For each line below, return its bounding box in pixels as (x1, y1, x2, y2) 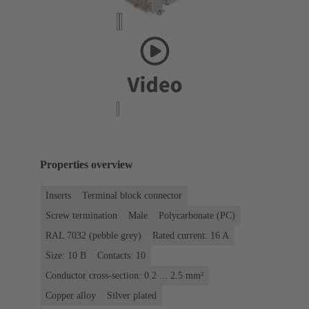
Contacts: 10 (97, 250, 146, 261)
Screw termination (46, 210, 117, 221)
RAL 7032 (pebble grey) (46, 230, 141, 241)
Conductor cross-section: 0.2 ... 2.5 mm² (46, 270, 203, 281)
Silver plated (107, 290, 157, 301)
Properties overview (40, 158, 133, 170)
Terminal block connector (82, 190, 182, 201)
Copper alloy (46, 290, 96, 301)
